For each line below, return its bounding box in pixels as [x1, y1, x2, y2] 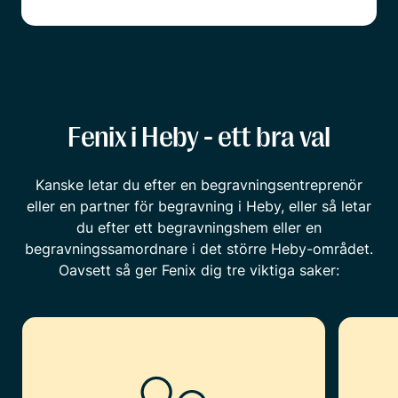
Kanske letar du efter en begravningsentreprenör [36, 175, 362, 194]
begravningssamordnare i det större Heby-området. [25, 239, 373, 258]
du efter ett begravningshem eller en [76, 218, 322, 236]
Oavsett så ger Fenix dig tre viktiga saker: [59, 260, 339, 279]
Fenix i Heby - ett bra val [68, 120, 330, 154]
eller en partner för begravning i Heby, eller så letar [27, 196, 371, 215]
